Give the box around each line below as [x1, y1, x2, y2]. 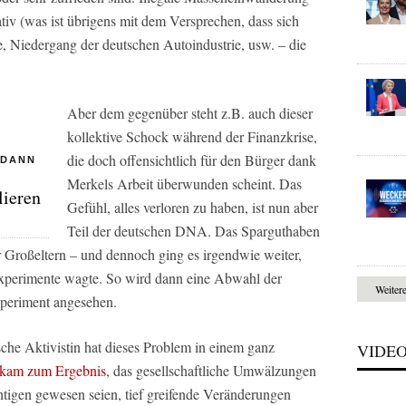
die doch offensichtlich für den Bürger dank [67, 150, 316, 169]
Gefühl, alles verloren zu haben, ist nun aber [67, 197, 318, 217]
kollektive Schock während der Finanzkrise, [67, 126, 317, 146]
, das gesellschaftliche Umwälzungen [106, 360, 316, 380]
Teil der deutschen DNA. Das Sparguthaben [67, 220, 320, 240]
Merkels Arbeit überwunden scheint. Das [67, 173, 302, 193]
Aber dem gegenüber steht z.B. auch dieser [67, 102, 313, 122]
